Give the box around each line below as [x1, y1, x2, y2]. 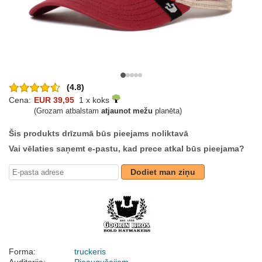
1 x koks [74, 95, 112, 105]
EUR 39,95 [34, 95, 74, 105]
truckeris [74, 247, 106, 257]
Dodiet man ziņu [130, 167, 195, 177]
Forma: [9, 247, 36, 257]
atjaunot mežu [101, 106, 153, 116]
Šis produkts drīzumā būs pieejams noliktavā [9, 129, 188, 139]
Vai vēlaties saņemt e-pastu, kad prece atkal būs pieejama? [9, 144, 244, 154]
